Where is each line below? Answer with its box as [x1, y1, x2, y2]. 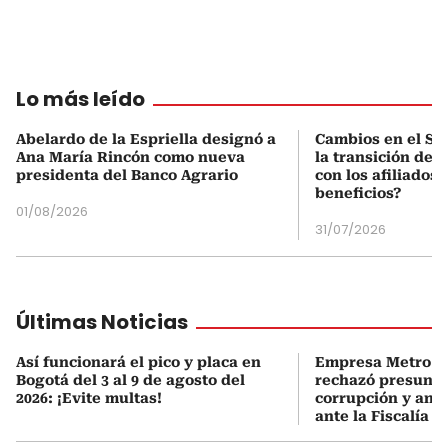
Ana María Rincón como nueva [16, 148, 245, 165]
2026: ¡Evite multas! [16, 389, 162, 406]
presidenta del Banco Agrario [16, 166, 238, 183]
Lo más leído [16, 84, 145, 113]
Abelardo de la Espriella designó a [16, 130, 276, 147]
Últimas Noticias [16, 307, 188, 336]
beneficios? [315, 184, 401, 201]
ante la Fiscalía [315, 407, 429, 424]
